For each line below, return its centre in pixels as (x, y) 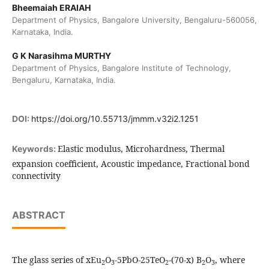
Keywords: (35, 149)
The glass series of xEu (56, 260)
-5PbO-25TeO (140, 260)
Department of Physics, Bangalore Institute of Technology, (121, 68)
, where (230, 260)
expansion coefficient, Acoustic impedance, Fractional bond (131, 164)
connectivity (36, 176)
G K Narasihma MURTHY (61, 56)
